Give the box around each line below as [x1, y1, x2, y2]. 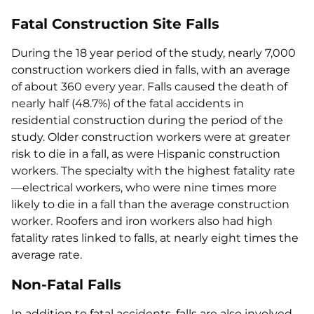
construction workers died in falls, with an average [11, 63, 290, 76]
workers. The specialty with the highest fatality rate [11, 164, 295, 177]
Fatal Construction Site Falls [11, 15, 219, 32]
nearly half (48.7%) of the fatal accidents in [11, 97, 244, 110]
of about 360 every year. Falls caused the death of [11, 80, 287, 93]
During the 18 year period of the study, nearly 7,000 [11, 46, 296, 60]
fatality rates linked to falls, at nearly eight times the [11, 231, 299, 245]
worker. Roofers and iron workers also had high [11, 214, 273, 228]
